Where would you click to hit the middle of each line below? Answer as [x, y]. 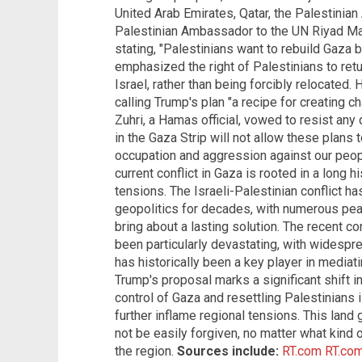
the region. [146, 351]
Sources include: [228, 351]
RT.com [302, 351]
